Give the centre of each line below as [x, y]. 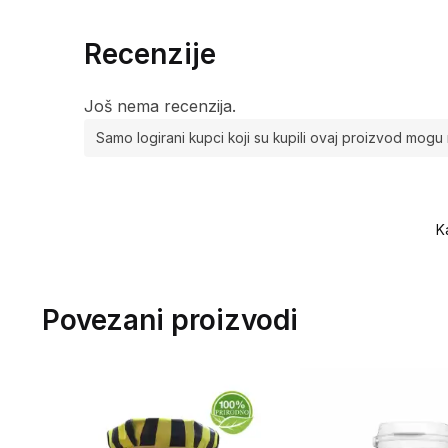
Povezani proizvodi [169, 319]
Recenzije [149, 54]
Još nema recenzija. [159, 106]
